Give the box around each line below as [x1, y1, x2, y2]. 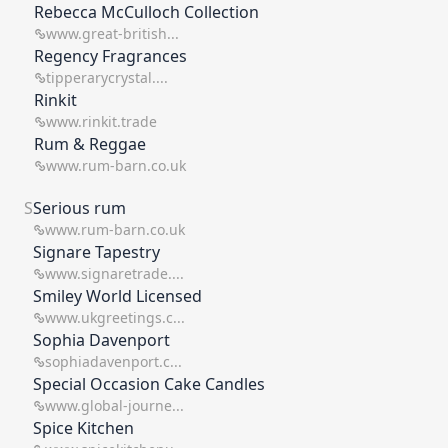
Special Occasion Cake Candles [33, 373, 265, 395]
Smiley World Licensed [33, 285, 202, 307]
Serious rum [33, 197, 126, 219]
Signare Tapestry [33, 241, 160, 263]
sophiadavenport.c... [45, 352, 182, 371]
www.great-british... [46, 24, 179, 43]
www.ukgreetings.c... [45, 308, 185, 327]
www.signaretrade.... [45, 264, 184, 283]
